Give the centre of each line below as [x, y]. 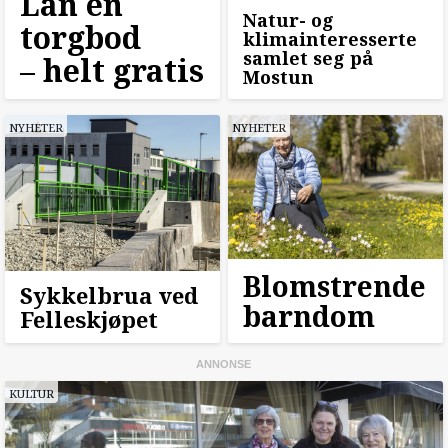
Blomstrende [334, 285]
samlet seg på [307, 58]
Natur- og [288, 20]
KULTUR [31, 393]
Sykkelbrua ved [109, 294]
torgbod [80, 38]
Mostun [278, 77]
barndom [308, 315]
